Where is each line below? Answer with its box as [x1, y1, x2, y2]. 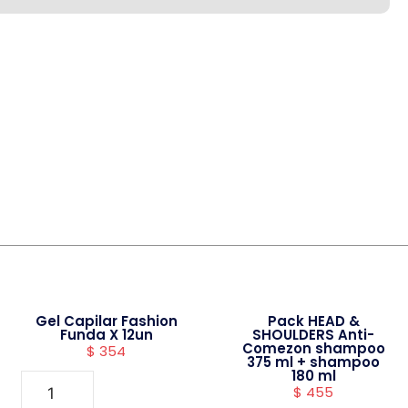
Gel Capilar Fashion [35, 311, 178, 331]
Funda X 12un [59, 325, 153, 344]
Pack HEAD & [267, 311, 360, 331]
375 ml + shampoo [247, 352, 381, 372]
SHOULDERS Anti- [252, 325, 375, 344]
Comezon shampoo [241, 339, 385, 358]
